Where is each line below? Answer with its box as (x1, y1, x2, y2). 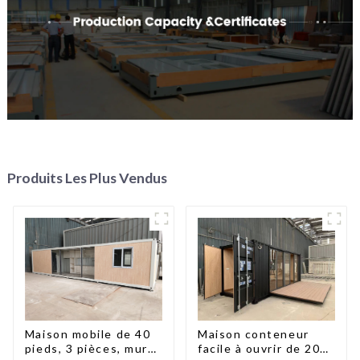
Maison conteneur (197, 326, 309, 341)
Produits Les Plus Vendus (6, 168, 167, 186)
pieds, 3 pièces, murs (24, 341, 155, 355)
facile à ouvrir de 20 (197, 341, 321, 355)
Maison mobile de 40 (24, 326, 151, 341)
